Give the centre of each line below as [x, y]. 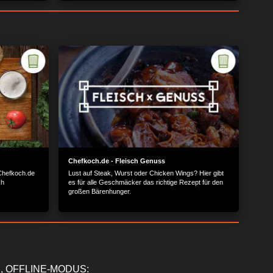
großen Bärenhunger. [100, 191]
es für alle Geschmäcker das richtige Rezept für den [146, 182]
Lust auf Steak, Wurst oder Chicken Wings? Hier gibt [146, 173]
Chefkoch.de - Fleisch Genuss [117, 161]
